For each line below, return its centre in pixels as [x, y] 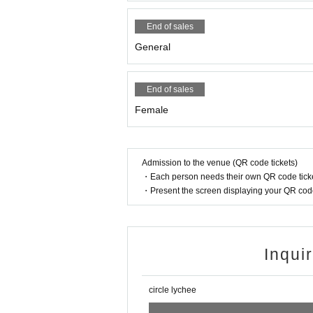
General [153, 47]
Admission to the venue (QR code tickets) [220, 163]
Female [152, 110]
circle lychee [173, 290]
